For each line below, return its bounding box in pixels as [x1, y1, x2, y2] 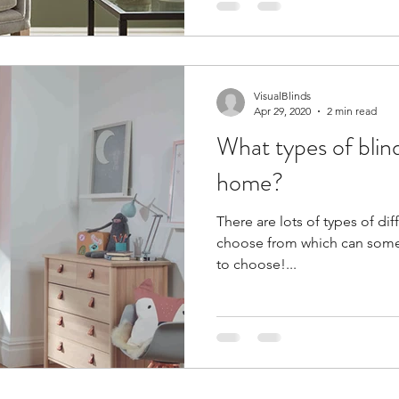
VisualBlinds [254, 89, 311, 103]
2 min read [327, 104, 377, 118]
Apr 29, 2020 [254, 104, 311, 118]
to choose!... [216, 256, 297, 273]
